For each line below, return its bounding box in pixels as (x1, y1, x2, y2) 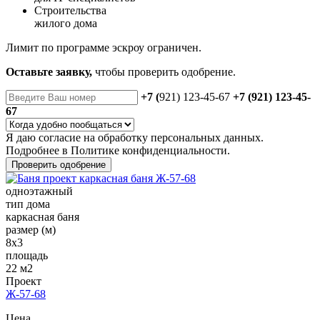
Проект (6, 275, 41, 288)
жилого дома (34, 17, 97, 30)
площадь (6, 249, 48, 262)
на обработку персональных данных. (81, 131, 264, 144)
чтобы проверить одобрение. (92, 66, 236, 79)
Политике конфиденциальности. (71, 144, 230, 157)
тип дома (6, 198, 50, 211)
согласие (39, 131, 81, 144)
